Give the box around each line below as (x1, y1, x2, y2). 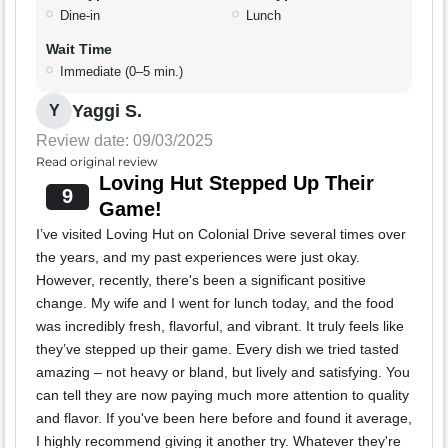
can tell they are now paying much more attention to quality (36, 387, 409, 404)
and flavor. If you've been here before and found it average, (36, 410, 412, 427)
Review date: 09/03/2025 (36, 132, 213, 150)
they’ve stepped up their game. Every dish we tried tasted (36, 341, 399, 358)
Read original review (36, 154, 158, 170)
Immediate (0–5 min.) (60, 64, 183, 80)
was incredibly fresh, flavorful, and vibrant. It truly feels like (36, 318, 404, 335)
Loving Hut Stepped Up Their (98, 172, 374, 195)
